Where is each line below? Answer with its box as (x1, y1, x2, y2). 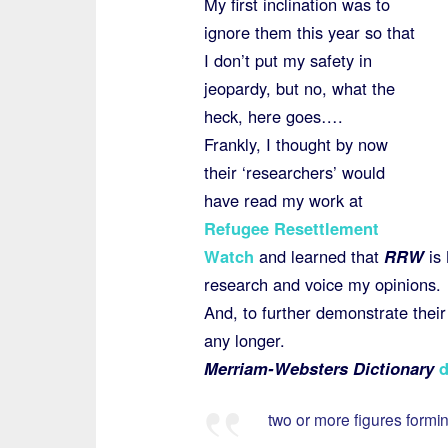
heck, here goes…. (203, 104, 343, 128)
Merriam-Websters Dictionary (203, 356, 434, 380)
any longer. (203, 328, 285, 352)
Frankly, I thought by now (203, 132, 388, 156)
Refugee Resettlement (203, 216, 379, 240)
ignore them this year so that (203, 20, 415, 44)
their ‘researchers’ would (203, 160, 385, 184)
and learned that (258, 244, 384, 268)
